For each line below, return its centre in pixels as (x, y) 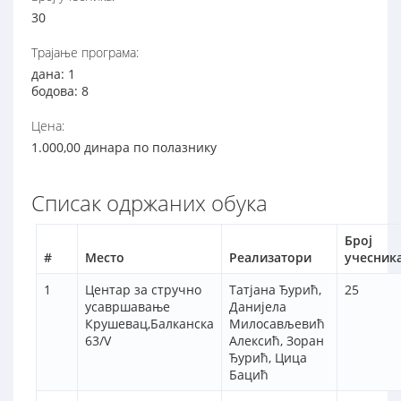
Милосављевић (277, 324)
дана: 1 (53, 74)
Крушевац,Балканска (149, 324)
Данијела (258, 307)
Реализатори (270, 258)
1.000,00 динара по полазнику (124, 148)
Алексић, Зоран (277, 341)
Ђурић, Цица (268, 358)
